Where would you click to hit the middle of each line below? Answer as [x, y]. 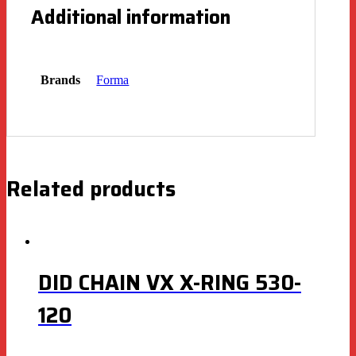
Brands [60, 79]
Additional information [131, 17]
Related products [91, 188]
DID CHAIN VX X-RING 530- [170, 282]
